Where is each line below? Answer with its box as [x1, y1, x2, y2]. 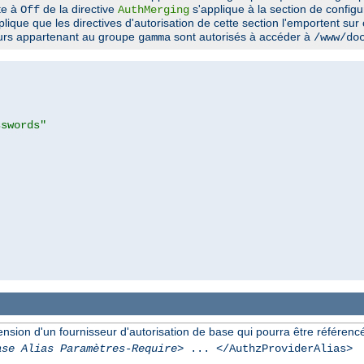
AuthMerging [118, 2, 189, 16]
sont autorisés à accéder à [171, 29, 314, 43]
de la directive [40, 2, 118, 15]
